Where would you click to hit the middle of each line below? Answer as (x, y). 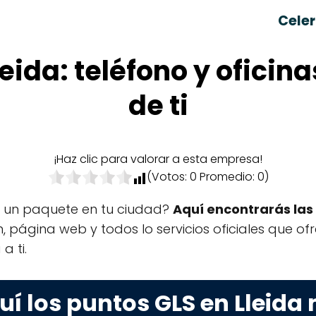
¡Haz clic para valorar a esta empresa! (158, 159)
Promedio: (227, 177)
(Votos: (168, 177)
